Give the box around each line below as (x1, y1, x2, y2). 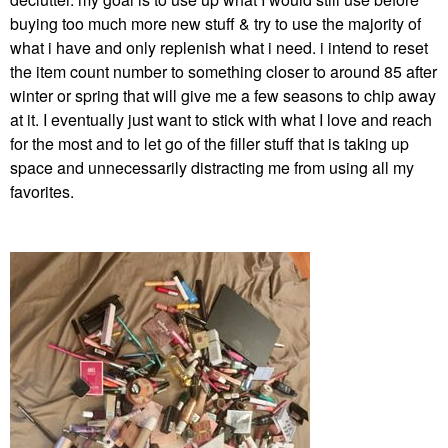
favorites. (10, 180, 74, 203)
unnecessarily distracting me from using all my (88, 156, 414, 179)
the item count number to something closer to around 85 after (10, 60, 437, 83)
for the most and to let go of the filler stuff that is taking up (10, 132, 409, 155)
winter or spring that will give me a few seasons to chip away (10, 84, 436, 107)
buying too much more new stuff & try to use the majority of (10, 12, 421, 35)
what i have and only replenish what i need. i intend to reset (10, 36, 428, 59)
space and (10, 156, 88, 179)
